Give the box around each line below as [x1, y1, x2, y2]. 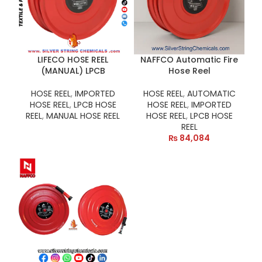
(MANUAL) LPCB [40, 65, 105, 77]
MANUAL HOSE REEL [46, 110, 120, 122]
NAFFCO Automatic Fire [140, 54, 238, 65]
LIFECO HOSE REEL [37, 54, 108, 65]
